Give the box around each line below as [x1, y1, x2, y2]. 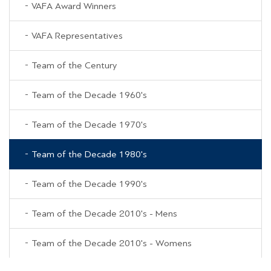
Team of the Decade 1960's [31, 90, 147, 100]
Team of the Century [31, 60, 117, 71]
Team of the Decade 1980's [31, 149, 147, 160]
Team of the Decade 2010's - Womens [31, 238, 192, 249]
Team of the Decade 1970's [31, 119, 147, 130]
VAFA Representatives [31, 30, 123, 41]
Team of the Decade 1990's [31, 178, 147, 189]
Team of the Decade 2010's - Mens [31, 208, 177, 219]
